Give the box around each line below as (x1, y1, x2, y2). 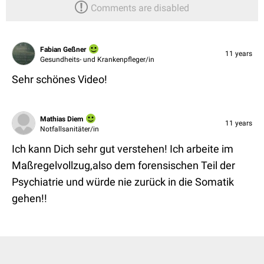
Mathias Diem (40, 114, 83, 123)
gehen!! (12, 192, 47, 204)
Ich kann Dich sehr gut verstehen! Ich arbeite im (12, 143, 233, 155)
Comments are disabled (91, 2, 189, 14)
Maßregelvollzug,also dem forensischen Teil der (12, 159, 235, 171)
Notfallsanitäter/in (40, 124, 99, 133)
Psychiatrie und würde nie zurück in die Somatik (12, 176, 234, 188)
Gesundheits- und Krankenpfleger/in (40, 55, 154, 64)
